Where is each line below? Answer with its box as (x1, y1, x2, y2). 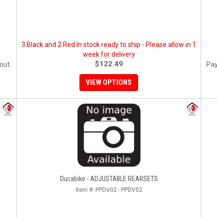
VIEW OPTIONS (86, 78, 132, 87)
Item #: (75, 186, 95, 193)
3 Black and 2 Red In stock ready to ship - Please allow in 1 (21, 41, 196, 48)
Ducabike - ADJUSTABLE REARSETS (60, 175, 158, 183)
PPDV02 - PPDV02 (95, 186, 142, 193)
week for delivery (82, 50, 135, 58)
